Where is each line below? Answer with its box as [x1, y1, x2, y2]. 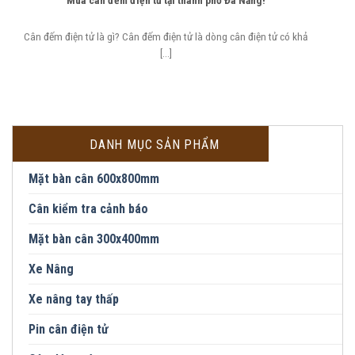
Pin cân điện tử [29, 321, 109, 337]
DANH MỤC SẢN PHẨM [90, 136, 219, 152]
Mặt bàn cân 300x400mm [29, 231, 159, 246]
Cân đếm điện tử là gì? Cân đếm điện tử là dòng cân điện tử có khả [23, 29, 308, 43]
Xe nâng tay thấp [29, 291, 119, 307]
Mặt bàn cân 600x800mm [29, 170, 159, 186]
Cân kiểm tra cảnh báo [29, 200, 148, 216]
